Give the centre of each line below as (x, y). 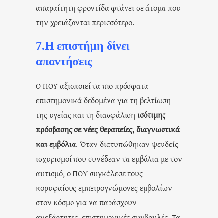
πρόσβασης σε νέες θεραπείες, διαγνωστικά (108, 129)
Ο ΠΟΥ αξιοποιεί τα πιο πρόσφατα (92, 85)
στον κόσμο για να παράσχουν (86, 202)
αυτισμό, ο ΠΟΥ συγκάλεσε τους (89, 173)
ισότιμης (151, 114)
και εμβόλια (56, 144)
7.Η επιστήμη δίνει (83, 45)
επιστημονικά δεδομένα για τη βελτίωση (103, 100)
